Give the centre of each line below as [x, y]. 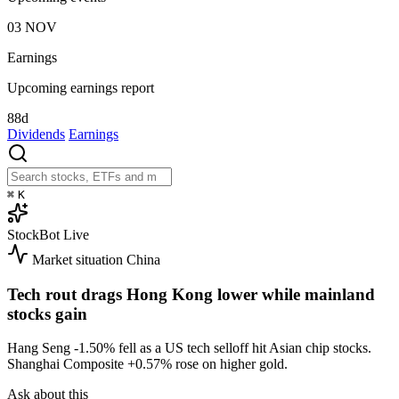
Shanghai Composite [67, 364]
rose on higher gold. [230, 364]
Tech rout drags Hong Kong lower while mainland [191, 294]
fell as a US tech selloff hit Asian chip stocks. [243, 348]
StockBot [33, 234]
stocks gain [47, 313]
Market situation [77, 259]
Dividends [36, 134]
